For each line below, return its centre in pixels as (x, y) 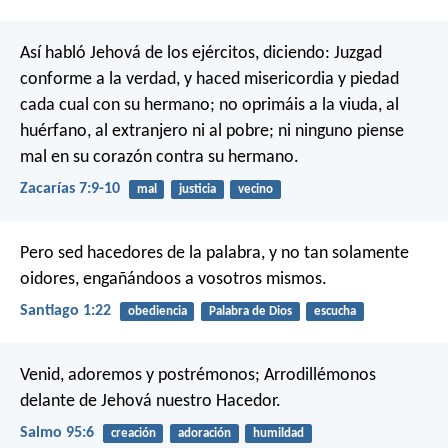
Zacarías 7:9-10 (70, 188)
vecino (255, 189)
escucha (334, 311)
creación (133, 434)
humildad (278, 434)
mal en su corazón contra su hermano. (159, 157)
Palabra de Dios (250, 311)
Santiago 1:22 (65, 311)
